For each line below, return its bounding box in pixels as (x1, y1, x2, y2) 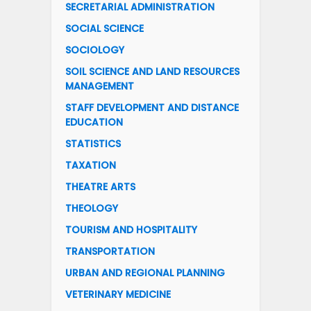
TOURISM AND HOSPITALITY (65, 222, 197, 237)
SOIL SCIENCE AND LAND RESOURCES (65, 64, 239, 78)
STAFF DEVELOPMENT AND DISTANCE (65, 100, 239, 115)
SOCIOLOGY (65, 42, 124, 57)
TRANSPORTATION (65, 244, 155, 258)
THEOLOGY (65, 201, 118, 215)
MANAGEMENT (65, 78, 134, 93)
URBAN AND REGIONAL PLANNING (65, 265, 225, 280)
